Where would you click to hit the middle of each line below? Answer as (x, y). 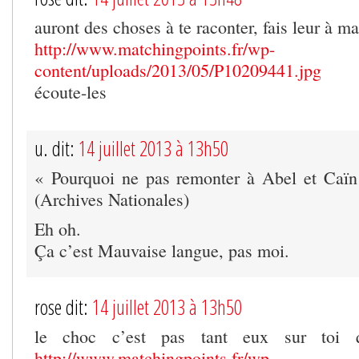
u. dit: (56, 148)
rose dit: (63, 307)
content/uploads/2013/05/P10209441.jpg (178, 70)
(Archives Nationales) (112, 199)
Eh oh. (58, 228)
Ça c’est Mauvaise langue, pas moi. (162, 250)
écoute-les (71, 91)
